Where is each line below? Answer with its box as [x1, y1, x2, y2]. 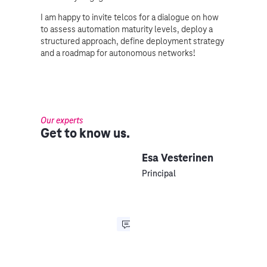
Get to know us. [41, 125, 130, 142]
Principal [142, 168, 176, 179]
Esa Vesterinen [142, 151, 213, 165]
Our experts [41, 115, 83, 126]
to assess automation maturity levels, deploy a [41, 23, 213, 35]
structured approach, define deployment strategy [41, 35, 224, 46]
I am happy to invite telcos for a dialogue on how [41, 11, 219, 23]
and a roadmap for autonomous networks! [41, 47, 195, 58]
